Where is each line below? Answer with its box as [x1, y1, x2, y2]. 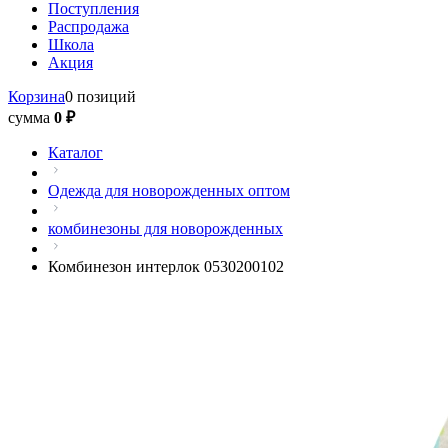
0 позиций [65, 88, 136, 105]
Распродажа [48, 18, 129, 35]
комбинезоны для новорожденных [48, 220, 283, 237]
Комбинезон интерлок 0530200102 [48, 258, 284, 275]
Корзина [8, 88, 65, 105]
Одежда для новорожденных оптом [48, 182, 290, 199]
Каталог [48, 144, 103, 161]
